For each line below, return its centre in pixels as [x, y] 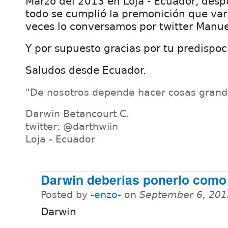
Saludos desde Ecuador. [86, 70]
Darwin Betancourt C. [77, 113]
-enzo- [106, 195]
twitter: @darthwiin [72, 126]
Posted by [66, 195]
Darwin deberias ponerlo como [134, 180]
